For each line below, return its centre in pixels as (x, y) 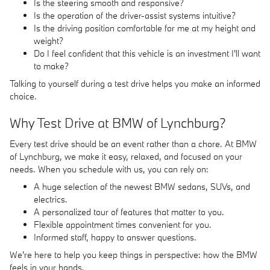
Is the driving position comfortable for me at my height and (145, 28)
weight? (49, 41)
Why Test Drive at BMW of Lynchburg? (118, 123)
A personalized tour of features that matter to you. (129, 212)
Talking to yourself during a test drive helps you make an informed (135, 83)
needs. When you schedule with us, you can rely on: (109, 169)
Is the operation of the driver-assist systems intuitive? (135, 15)
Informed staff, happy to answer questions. (115, 237)
